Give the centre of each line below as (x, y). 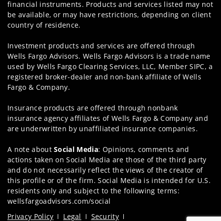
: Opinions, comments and (144, 149)
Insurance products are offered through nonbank (93, 108)
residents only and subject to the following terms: (94, 190)
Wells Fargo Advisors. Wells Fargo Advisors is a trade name (109, 56)
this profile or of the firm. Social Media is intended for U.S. (109, 180)
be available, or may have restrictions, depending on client (109, 14)
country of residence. (44, 25)
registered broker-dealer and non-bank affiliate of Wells (104, 76)
